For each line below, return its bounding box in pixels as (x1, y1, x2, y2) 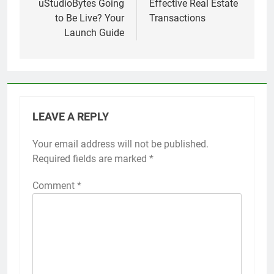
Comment (32, 179, 77, 191)
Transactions (149, 12, 206, 24)
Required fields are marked (32, 152, 149, 165)
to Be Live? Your (55, 12, 124, 24)
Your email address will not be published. (32, 138, 209, 150)
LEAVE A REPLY (32, 110, 109, 123)
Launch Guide (64, 26, 124, 39)
